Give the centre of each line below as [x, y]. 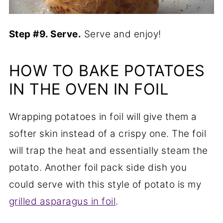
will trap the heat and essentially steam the [108, 150]
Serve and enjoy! [121, 34]
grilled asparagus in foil [62, 201]
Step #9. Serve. [45, 34]
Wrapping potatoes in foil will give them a [103, 116]
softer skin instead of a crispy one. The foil [108, 133]
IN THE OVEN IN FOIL [89, 89]
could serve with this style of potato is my [105, 184]
